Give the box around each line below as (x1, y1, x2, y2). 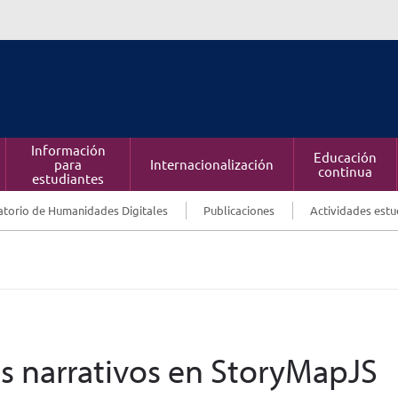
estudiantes (32, 170, 104, 187)
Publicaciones (203, 203, 275, 218)
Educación (314, 148, 377, 165)
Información (30, 141, 106, 158)
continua (318, 163, 372, 179)
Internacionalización (150, 155, 274, 172)
